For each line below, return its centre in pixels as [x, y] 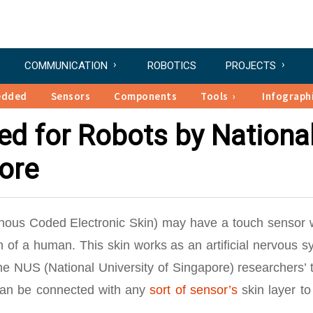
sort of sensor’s [194, 290]
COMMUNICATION [66, 66]
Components [145, 96]
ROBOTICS [172, 66]
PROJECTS [251, 66]
